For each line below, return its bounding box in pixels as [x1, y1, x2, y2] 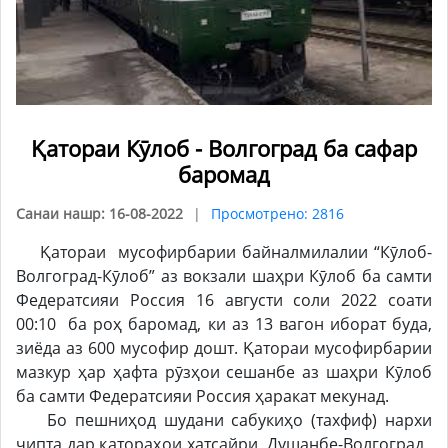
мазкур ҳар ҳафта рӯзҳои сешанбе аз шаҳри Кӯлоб [16, 360, 432, 383]
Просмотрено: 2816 [211, 203, 344, 223]
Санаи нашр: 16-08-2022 [16, 203, 183, 223]
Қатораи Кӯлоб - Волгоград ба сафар [31, 132, 417, 163]
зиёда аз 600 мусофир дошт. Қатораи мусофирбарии [16, 336, 432, 359]
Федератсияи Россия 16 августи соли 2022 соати [16, 288, 432, 311]
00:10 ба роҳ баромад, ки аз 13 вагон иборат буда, [16, 312, 432, 335]
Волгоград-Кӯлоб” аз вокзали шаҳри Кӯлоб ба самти [16, 264, 432, 287]
